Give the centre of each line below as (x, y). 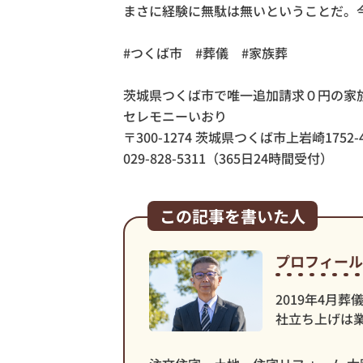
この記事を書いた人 (233, 216)
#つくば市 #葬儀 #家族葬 (205, 53)
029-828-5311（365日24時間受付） (228, 158)
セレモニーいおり (175, 116)
